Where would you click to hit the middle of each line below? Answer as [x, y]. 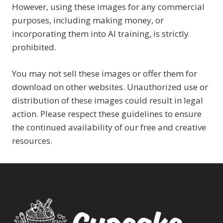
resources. [32, 140]
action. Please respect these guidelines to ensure [107, 113]
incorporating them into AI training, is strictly [100, 34]
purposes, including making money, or [88, 20]
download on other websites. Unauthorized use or [110, 87]
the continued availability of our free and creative [109, 127]
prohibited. [34, 47]
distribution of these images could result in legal [108, 100]
